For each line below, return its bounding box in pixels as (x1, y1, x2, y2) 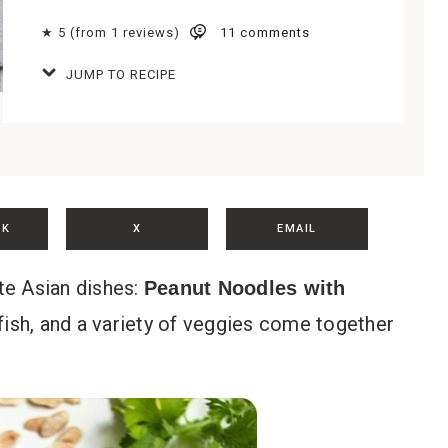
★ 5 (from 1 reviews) (41, 24, 180, 40)
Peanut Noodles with (143, 277, 346, 299)
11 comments (220, 24, 310, 40)
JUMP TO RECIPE (62, 67, 176, 82)
